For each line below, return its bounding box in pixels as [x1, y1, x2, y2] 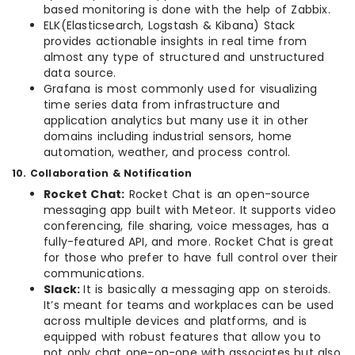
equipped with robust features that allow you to [44, 329, 322, 345]
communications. [44, 265, 144, 282]
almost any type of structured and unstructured [44, 49, 325, 66]
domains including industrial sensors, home [44, 128, 292, 145]
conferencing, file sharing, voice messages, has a [44, 218, 329, 235]
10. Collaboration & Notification [12, 166, 193, 181]
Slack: [44, 281, 84, 298]
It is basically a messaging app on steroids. [83, 281, 331, 298]
